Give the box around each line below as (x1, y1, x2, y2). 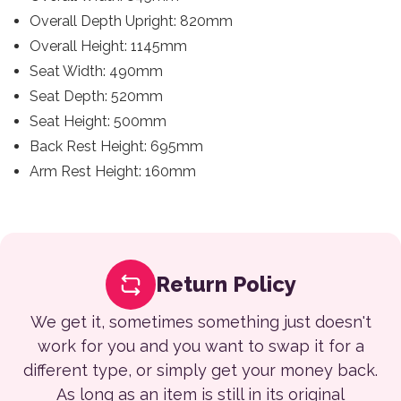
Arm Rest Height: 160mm (29, 162, 196, 180)
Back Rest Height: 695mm (29, 137, 203, 155)
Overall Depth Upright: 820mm (29, 12, 233, 30)
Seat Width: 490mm (29, 62, 163, 80)
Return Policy (155, 270, 296, 297)
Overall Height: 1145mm (29, 37, 187, 55)
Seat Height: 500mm (29, 112, 166, 130)
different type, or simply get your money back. (23, 360, 378, 380)
